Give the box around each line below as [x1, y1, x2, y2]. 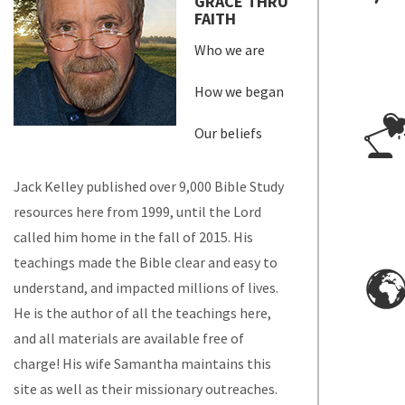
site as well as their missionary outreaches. [14, 380, 278, 399]
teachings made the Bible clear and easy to [14, 253, 278, 272]
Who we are [194, 41, 265, 60]
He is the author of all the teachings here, [14, 304, 271, 323]
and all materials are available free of [14, 329, 244, 348]
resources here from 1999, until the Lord [14, 202, 261, 221]
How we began [194, 82, 284, 101]
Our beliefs [194, 124, 262, 143]
